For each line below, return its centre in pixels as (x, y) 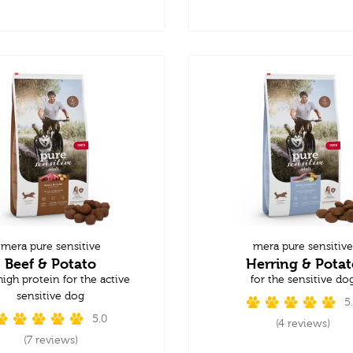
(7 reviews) (50, 340)
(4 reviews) (303, 323)
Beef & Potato (50, 263)
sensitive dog (50, 296)
